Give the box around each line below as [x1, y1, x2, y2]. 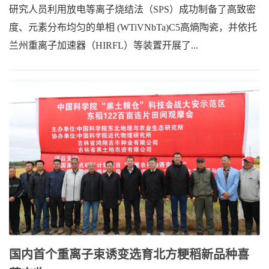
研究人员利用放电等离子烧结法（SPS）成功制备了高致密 [9, 4, 256, 14]
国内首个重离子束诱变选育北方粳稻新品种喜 [9, 248, 249, 262]
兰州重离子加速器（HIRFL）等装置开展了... [9, 40, 198, 50]
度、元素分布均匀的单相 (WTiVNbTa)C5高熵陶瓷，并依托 [9, 22, 257, 32]
